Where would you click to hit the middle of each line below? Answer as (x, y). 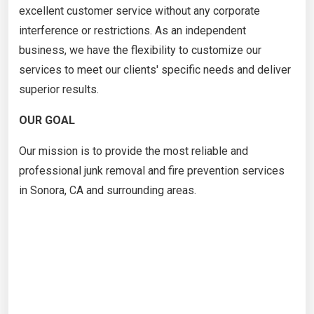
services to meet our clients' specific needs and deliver (155, 69)
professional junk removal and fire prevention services (152, 170)
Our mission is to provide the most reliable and (134, 151)
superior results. (59, 89)
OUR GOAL (47, 120)
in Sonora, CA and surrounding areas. (108, 190)
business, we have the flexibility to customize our (140, 50)
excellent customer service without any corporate (139, 11)
